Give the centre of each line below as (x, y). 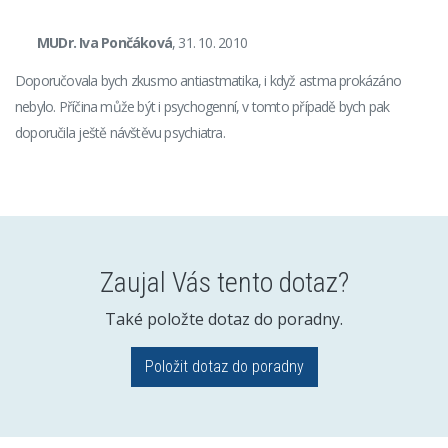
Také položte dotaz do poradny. (224, 319)
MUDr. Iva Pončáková (104, 42)
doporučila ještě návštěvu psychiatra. (120, 132)
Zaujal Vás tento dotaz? (224, 282)
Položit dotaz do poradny (224, 366)
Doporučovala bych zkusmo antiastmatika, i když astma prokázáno (208, 80)
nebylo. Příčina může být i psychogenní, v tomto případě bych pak (202, 106)
